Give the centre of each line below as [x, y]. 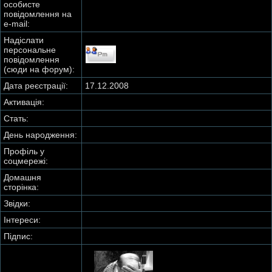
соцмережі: [26, 161]
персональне [30, 50]
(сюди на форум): [39, 69]
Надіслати [24, 40]
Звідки [16, 203]
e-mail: [17, 24]
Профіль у [24, 151]
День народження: [40, 135]
